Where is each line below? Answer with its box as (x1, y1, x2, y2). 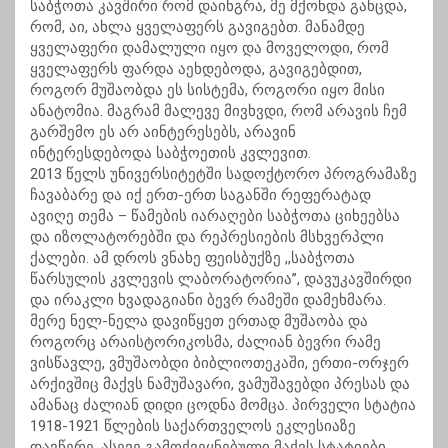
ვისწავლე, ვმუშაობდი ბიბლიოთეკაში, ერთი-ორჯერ (30, 354, 409, 373)
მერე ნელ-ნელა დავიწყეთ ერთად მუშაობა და (30, 312, 368, 331)
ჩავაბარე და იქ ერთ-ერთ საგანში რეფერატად (30, 186, 371, 205)
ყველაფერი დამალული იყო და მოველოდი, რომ (30, 39, 389, 58)
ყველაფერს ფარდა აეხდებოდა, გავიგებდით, (30, 60, 362, 79)
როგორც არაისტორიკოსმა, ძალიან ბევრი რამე (30, 333, 381, 352)
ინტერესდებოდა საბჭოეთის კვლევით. (30, 144, 311, 163)
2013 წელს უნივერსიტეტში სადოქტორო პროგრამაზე (30, 165, 417, 184)
